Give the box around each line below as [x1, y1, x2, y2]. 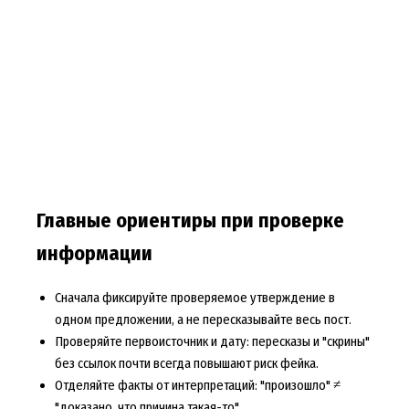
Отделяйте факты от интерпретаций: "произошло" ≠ [54, 376, 341, 393]
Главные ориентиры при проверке [36, 208, 344, 233]
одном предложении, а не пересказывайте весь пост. [54, 310, 351, 328]
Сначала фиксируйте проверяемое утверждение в [54, 288, 335, 306]
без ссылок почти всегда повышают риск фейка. [54, 354, 319, 372]
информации [36, 241, 152, 266]
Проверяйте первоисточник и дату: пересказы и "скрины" [54, 332, 370, 350]
